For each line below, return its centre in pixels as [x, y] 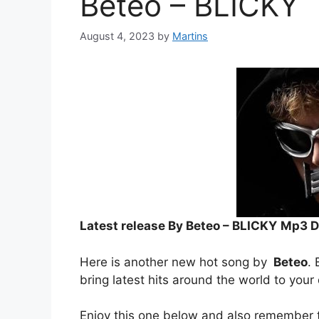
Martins [190, 36]
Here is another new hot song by [175, 262]
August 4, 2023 [117, 36]
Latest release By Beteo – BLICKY [178, 226]
